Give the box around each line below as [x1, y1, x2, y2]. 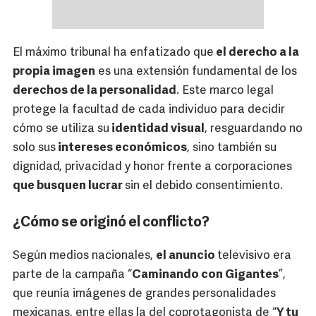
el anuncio [156, 250, 217, 262]
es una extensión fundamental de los [95, 66, 297, 78]
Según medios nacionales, [13, 250, 156, 262]
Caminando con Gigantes [132, 269, 279, 281]
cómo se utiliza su [13, 123, 109, 135]
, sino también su [187, 142, 276, 154]
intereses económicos [56, 142, 187, 154]
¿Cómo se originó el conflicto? [13, 216, 209, 231]
